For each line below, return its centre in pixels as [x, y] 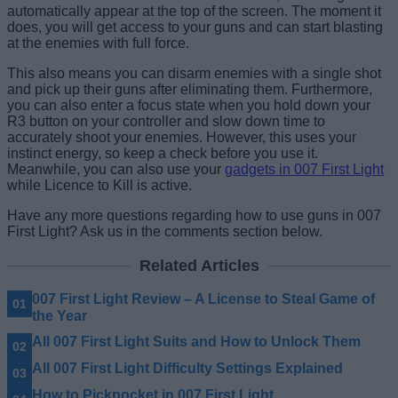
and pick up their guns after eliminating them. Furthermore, [190, 90]
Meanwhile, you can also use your [116, 170]
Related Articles [199, 266]
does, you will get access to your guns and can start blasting [195, 28]
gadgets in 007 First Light [304, 170]
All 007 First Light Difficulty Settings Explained [187, 369]
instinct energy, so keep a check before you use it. [163, 154]
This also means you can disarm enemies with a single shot [194, 74]
